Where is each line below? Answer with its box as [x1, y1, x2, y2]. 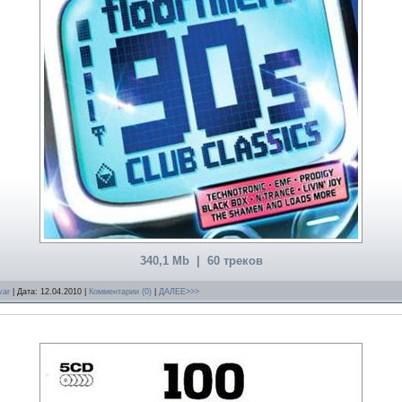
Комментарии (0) [89, 286, 152, 296]
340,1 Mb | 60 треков [139, 254, 263, 268]
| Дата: [10, 286, 40, 296]
